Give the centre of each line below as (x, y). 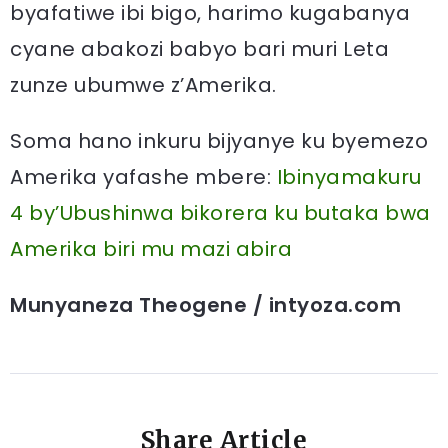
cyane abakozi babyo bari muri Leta (199, 49)
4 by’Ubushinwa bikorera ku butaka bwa (220, 213)
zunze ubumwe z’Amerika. (143, 85)
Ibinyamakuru (349, 177)
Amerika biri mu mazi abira (151, 249)
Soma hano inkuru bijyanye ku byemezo (219, 141)
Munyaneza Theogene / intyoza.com (205, 305)
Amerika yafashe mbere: (143, 177)
